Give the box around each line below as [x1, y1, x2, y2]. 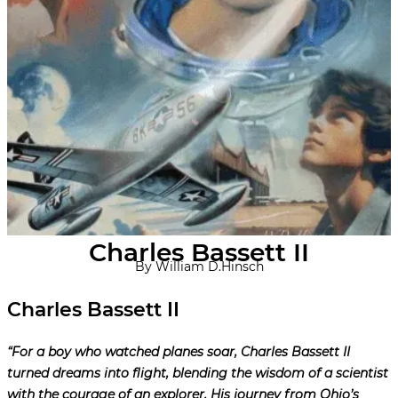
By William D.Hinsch [134, 259, 264, 275]
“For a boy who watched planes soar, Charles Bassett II [7, 344, 350, 361]
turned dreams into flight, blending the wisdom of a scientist [7, 365, 388, 382]
